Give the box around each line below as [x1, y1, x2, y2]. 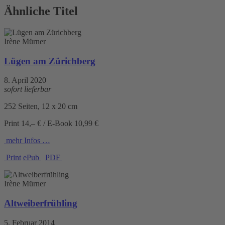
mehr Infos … [4, 136, 50, 145]
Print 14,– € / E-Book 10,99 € [4, 119, 98, 128]
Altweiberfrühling [4, 198, 77, 209]
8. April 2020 [4, 76, 46, 85]
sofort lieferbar [4, 85, 51, 94]
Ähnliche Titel [4, 5, 78, 18]
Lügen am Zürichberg [4, 55, 95, 66]
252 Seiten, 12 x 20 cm [4, 102, 77, 111]
